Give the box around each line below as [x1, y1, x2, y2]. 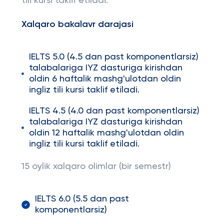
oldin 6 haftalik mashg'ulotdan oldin [28, 74, 181, 83]
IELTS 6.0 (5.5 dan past [35, 194, 129, 203]
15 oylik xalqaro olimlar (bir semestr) [21, 162, 171, 171]
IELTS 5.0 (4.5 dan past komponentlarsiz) [28, 52, 198, 61]
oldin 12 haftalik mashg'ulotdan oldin [28, 128, 184, 137]
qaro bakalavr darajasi [34, 20, 133, 29]
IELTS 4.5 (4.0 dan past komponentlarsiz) [28, 106, 199, 115]
